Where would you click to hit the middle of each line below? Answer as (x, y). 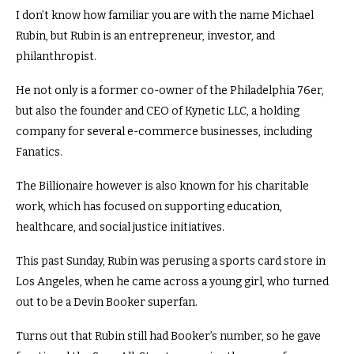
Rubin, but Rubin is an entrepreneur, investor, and (145, 36)
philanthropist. (56, 56)
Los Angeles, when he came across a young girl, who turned (172, 282)
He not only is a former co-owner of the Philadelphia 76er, (170, 90)
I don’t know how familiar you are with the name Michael (165, 15)
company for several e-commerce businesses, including (164, 132)
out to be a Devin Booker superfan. (107, 302)
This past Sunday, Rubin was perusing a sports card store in (171, 261)
